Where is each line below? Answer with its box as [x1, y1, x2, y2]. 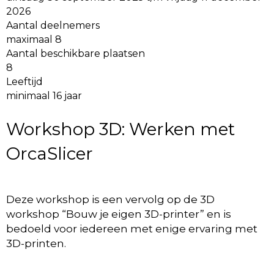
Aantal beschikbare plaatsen [6, 47, 145, 59]
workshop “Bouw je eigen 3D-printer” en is [6, 207, 231, 220]
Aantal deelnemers [6, 19, 100, 31]
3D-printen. [6, 237, 66, 250]
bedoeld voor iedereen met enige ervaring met [6, 222, 257, 235]
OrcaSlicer [6, 143, 93, 164]
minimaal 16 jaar [6, 89, 82, 102]
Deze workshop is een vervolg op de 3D [6, 193, 215, 206]
